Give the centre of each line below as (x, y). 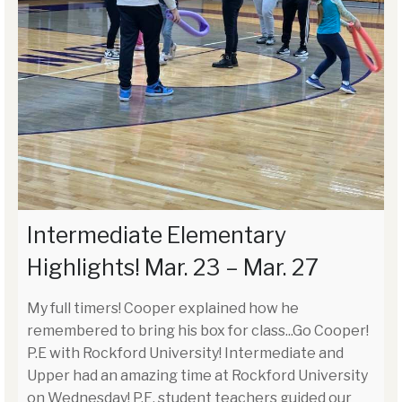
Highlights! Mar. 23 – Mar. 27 (173, 267)
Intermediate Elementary (157, 235)
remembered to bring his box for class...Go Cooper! (198, 330)
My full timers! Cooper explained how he (163, 308)
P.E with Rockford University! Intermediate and (185, 353)
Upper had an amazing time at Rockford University (197, 375)
